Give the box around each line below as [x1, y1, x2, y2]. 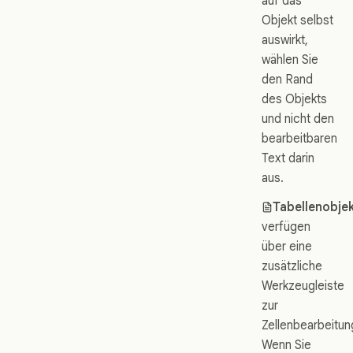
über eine [262, 238, 312, 254]
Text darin [262, 150, 314, 165]
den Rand [262, 71, 313, 87]
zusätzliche [262, 258, 322, 273]
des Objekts [262, 91, 327, 106]
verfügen [262, 218, 310, 234]
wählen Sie [262, 51, 318, 67]
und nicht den [262, 110, 334, 126]
